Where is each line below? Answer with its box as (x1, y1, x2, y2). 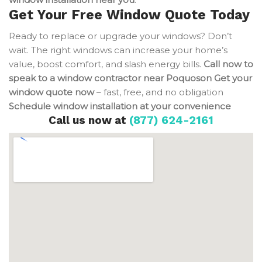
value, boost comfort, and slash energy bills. (9, 58, 204, 70)
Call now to (204, 58, 253, 70)
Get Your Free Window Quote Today (9, 7, 250, 23)
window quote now (9, 87, 94, 98)
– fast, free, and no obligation (94, 87, 223, 98)
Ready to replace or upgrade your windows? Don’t (9, 30, 232, 42)
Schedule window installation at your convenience (9, 101, 231, 112)
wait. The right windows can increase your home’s (9, 44, 227, 56)
